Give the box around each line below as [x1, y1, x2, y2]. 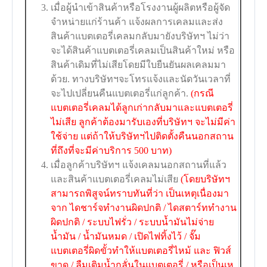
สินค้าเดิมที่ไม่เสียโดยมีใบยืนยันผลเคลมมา [51, 60, 226, 70]
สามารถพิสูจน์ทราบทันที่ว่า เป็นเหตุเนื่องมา [51, 188, 229, 199]
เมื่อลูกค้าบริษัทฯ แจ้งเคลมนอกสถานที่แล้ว [51, 160, 227, 170]
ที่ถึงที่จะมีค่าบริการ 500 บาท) [51, 145, 172, 156]
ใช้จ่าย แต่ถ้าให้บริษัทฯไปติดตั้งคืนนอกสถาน [51, 131, 234, 142]
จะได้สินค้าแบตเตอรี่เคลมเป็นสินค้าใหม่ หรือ [51, 45, 235, 56]
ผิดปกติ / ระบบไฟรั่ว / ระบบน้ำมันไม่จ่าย [51, 217, 215, 228]
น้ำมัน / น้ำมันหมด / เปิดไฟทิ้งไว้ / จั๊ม [51, 231, 201, 242]
